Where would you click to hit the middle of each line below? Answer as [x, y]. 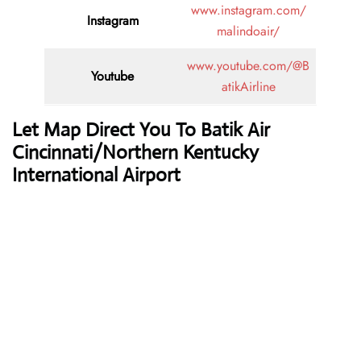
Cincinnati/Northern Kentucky [135, 153]
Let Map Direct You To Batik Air [141, 130]
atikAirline [248, 87]
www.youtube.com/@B [248, 66]
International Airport [96, 175]
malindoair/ [248, 31]
